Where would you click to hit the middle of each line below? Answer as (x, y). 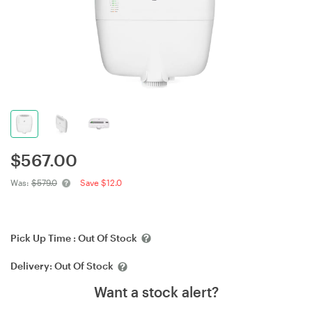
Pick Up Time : (44, 238)
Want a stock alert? (156, 291)
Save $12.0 (101, 182)
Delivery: (32, 266)
